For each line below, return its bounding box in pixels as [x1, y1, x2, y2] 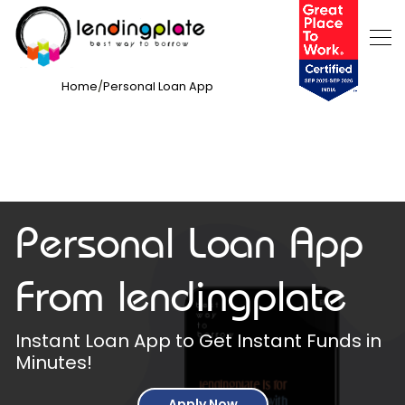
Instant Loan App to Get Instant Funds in [15, 328, 381, 353]
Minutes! [15, 350, 92, 375]
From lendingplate [15, 270, 346, 322]
